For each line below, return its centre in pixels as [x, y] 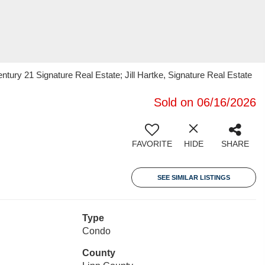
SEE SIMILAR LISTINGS [194, 177]
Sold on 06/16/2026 [205, 102]
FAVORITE [152, 144]
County [98, 253]
